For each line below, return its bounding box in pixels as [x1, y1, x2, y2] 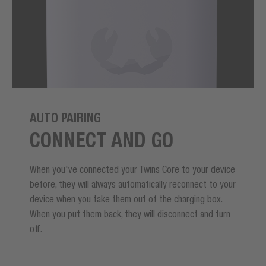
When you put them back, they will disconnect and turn [30, 208, 230, 220]
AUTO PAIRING [30, 110, 101, 126]
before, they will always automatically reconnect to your [30, 179, 236, 190]
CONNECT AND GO [30, 128, 173, 153]
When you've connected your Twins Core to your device [30, 164, 235, 175]
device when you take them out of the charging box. [30, 194, 222, 205]
